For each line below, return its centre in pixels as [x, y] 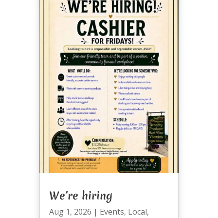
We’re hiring [81, 195]
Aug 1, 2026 [70, 211]
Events [112, 211]
